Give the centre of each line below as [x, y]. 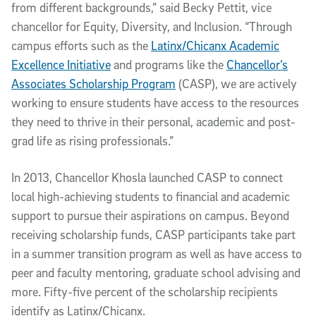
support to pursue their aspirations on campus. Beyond [150, 216]
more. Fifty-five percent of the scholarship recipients [145, 292]
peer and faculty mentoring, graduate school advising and [156, 273]
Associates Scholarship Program [93, 84]
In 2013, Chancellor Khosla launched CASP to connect [147, 178]
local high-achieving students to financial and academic [151, 197]
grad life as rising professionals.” [92, 141]
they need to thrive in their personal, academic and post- [153, 122]
